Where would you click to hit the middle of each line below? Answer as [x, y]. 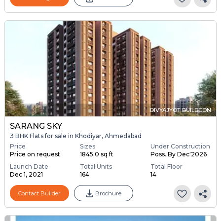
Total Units [96, 167]
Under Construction [180, 147]
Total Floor [166, 167]
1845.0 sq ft [97, 154]
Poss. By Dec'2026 [178, 154]
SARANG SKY [36, 126]
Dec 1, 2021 [26, 175]
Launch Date [29, 167]
